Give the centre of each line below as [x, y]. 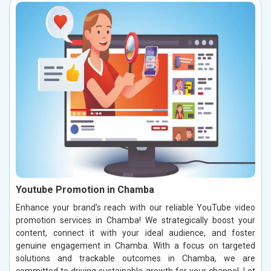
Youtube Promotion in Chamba [85, 190]
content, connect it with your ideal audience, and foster [135, 233]
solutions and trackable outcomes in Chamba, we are [135, 259]
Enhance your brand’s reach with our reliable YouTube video [135, 208]
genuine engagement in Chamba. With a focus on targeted [135, 246]
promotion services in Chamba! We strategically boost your [135, 220]
